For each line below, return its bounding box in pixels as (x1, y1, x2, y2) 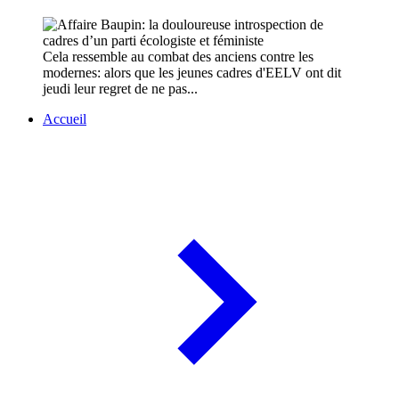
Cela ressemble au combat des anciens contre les (43, 49, 313, 65)
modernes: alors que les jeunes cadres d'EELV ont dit (43, 65, 341, 81)
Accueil (43, 111, 86, 127)
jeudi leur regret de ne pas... (43, 81, 198, 97)
